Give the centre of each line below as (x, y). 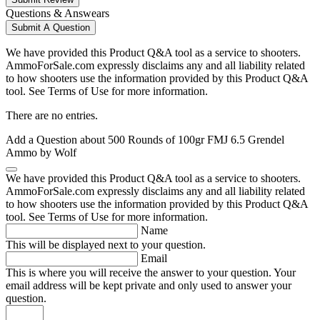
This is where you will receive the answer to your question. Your (151, 273)
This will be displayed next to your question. (106, 245)
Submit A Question (51, 28)
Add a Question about (57, 140)
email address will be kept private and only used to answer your (149, 286)
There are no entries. (52, 116)
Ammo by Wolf (41, 153)
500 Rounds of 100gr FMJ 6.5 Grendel (196, 140)
